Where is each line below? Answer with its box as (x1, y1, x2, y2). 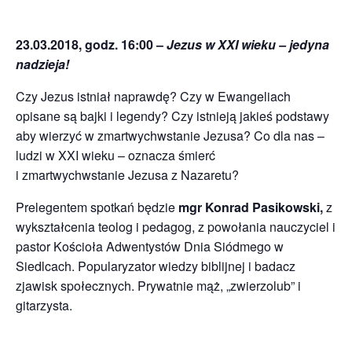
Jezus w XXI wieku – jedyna (167, 35, 329, 54)
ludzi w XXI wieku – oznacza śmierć (16, 146, 215, 165)
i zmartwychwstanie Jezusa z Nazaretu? (16, 166, 239, 185)
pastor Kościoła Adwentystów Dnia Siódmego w (16, 237, 284, 256)
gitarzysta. (16, 296, 72, 315)
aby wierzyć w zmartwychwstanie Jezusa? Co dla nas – (16, 126, 324, 145)
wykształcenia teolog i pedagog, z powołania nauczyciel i (16, 218, 335, 236)
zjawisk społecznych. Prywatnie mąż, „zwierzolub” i (16, 277, 301, 295)
